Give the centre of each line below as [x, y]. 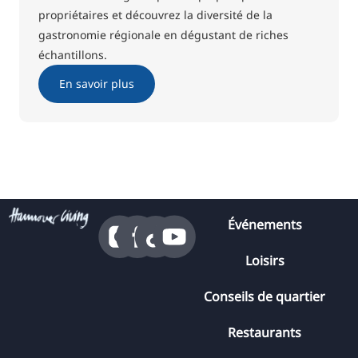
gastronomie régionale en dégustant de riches [163, 35]
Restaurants [265, 333]
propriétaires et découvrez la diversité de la [155, 15]
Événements [265, 225]
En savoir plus [96, 84]
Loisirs [265, 261]
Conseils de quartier [265, 297]
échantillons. [73, 55]
